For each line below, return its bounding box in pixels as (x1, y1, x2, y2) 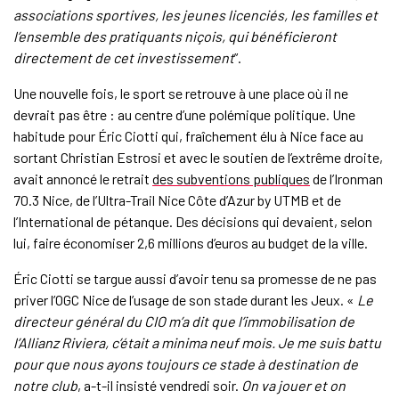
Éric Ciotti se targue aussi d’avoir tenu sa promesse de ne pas (12, 270, 377, 288)
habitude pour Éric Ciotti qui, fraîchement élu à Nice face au (12, 127, 363, 145)
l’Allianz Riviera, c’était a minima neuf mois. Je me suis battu (12, 334, 381, 352)
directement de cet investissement (12, 49, 234, 67)
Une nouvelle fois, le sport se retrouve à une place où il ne (12, 85, 348, 102)
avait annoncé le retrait (12, 170, 152, 188)
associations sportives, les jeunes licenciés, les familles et (12, 6, 378, 24)
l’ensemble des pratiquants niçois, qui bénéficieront (12, 28, 337, 45)
